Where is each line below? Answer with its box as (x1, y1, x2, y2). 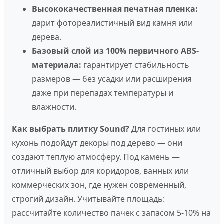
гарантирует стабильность (81, 59, 189, 70)
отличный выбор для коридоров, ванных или (12, 165, 189, 176)
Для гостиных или (129, 123, 201, 134)
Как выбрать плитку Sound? (12, 123, 129, 134)
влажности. (32, 101, 76, 112)
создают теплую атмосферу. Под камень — (12, 151, 180, 162)
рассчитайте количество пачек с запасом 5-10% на (12, 207, 211, 218)
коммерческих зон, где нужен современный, (12, 179, 186, 190)
